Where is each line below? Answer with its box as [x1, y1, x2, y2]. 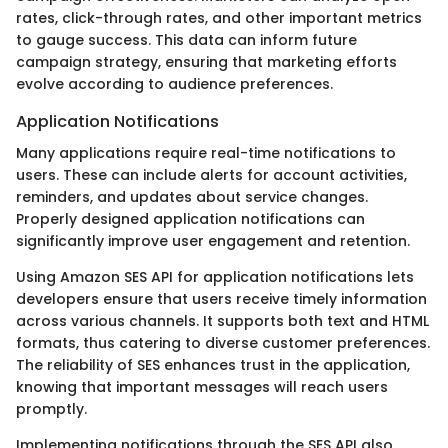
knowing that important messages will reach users [16, 377, 388, 398]
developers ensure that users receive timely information [16, 289, 427, 310]
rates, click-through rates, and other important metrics [16, 8, 422, 29]
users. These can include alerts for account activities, [16, 165, 407, 186]
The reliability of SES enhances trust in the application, [16, 355, 410, 376]
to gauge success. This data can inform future [16, 30, 357, 51]
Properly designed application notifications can [16, 209, 365, 230]
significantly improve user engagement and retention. [16, 231, 410, 252]
